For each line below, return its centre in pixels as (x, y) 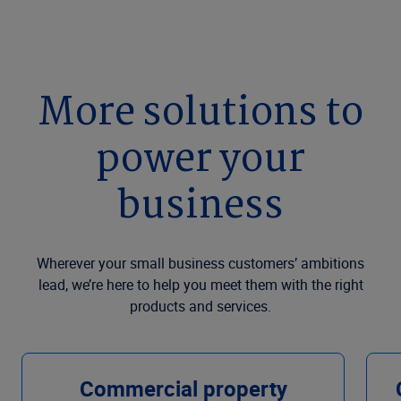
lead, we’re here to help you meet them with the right (200, 284)
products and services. (200, 306)
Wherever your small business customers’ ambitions (200, 263)
